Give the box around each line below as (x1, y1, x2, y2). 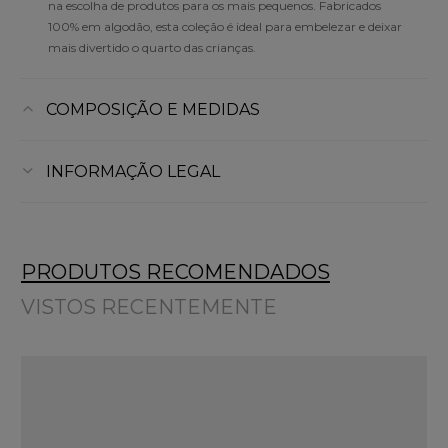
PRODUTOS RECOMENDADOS (21, 259, 330, 284)
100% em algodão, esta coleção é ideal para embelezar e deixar (48, 18, 402, 34)
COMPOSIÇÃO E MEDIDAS (45, 99, 260, 119)
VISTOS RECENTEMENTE (21, 294, 277, 319)
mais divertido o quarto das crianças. (48, 39, 256, 55)
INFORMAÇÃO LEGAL (45, 161, 220, 181)
